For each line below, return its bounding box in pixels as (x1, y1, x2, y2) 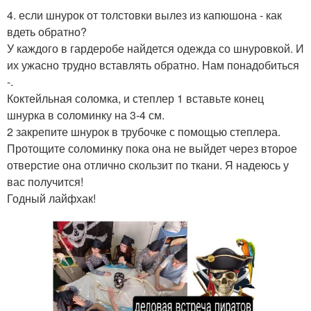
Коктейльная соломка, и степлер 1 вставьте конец (7, 90, 264, 107)
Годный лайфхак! (7, 190, 96, 207)
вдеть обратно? (7, 24, 87, 40)
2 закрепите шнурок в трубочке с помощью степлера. (7, 124, 280, 140)
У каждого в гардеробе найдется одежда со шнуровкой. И (7, 40, 304, 57)
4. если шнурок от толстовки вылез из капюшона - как (7, 7, 282, 24)
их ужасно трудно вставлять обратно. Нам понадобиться (7, 57, 299, 74)
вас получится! (7, 174, 83, 190)
